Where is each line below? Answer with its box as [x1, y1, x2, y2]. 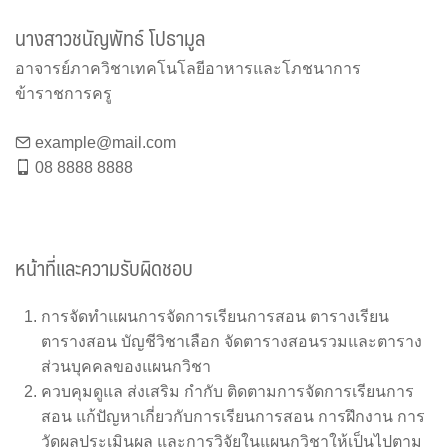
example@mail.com [35, 134, 176, 152]
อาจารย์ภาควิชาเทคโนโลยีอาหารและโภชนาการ [15, 60, 361, 78]
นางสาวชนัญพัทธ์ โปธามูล [15, 20, 205, 56]
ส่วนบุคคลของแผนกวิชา [40, 357, 211, 375]
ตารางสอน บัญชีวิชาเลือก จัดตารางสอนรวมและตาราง [40, 332, 422, 350]
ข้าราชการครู [15, 85, 112, 103]
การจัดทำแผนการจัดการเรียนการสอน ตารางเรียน [40, 307, 389, 325]
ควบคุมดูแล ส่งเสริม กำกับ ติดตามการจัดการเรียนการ [40, 382, 414, 400]
